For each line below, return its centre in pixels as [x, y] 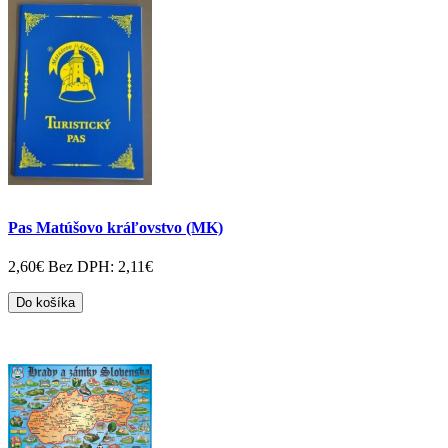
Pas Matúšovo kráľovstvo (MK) [115, 227]
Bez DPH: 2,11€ [100, 267]
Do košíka [45, 303]
